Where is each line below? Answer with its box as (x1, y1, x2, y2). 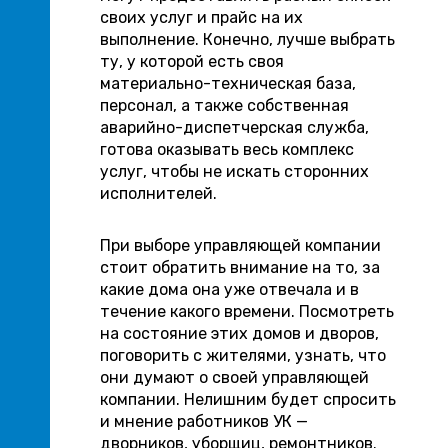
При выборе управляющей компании (100, 236, 381, 255)
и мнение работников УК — (100, 412, 308, 431)
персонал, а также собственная (100, 96, 349, 115)
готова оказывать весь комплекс (100, 140, 354, 159)
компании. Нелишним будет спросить (100, 390, 396, 409)
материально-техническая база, (100, 74, 356, 93)
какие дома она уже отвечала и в (100, 280, 359, 299)
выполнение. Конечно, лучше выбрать (100, 30, 395, 49)
